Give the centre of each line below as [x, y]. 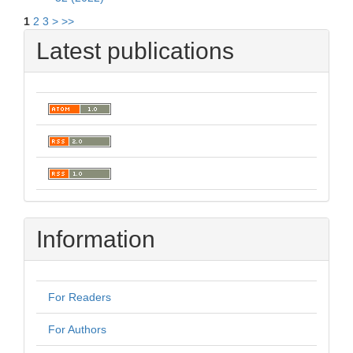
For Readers [80, 297]
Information [96, 239]
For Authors [77, 329]
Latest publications [135, 50]
